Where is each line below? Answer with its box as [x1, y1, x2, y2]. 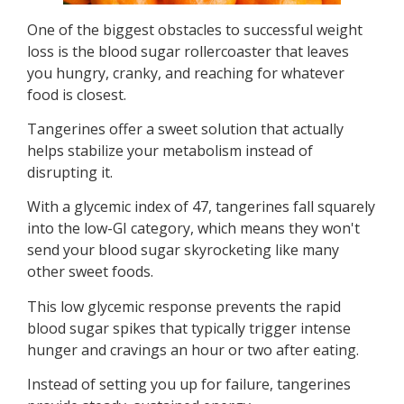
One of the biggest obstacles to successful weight [27, 19, 363, 40]
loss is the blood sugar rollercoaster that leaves [27, 41, 349, 61]
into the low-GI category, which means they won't [27, 218, 360, 239]
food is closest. [27, 84, 126, 105]
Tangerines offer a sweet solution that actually [27, 119, 344, 140]
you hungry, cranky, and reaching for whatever [27, 62, 344, 83]
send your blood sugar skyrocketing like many [27, 240, 339, 261]
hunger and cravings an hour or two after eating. [27, 339, 359, 360]
